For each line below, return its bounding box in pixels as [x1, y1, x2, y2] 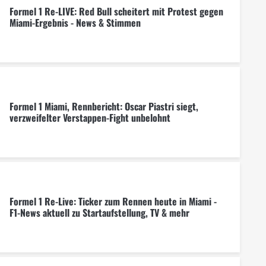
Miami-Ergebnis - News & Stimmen [9, 15, 141, 30]
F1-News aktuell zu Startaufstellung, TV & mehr [9, 205, 189, 220]
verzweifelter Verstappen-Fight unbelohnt [9, 110, 170, 125]
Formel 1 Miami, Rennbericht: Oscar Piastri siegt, [9, 99, 198, 113]
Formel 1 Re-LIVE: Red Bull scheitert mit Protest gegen [9, 4, 223, 18]
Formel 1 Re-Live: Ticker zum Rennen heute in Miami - [9, 194, 217, 208]
